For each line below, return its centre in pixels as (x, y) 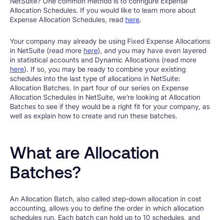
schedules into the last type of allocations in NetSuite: (95, 78)
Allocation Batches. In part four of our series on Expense (99, 87)
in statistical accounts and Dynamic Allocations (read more (103, 59)
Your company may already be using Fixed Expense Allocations (110, 41)
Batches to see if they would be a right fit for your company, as (110, 106)
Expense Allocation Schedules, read (68, 20)
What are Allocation (84, 152)
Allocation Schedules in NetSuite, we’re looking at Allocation (105, 97)
